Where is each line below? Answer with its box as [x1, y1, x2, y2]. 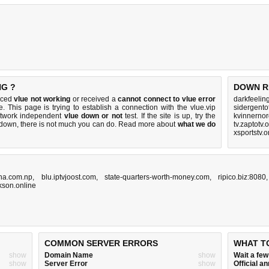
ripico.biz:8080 [218, 173, 267, 181]
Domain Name [44, 251, 93, 259]
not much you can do [46, 120, 115, 128]
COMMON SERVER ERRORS [44, 238, 158, 248]
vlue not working [14, 95, 71, 103]
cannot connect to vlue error [118, 95, 216, 103]
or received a [70, 95, 118, 103]
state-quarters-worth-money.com [104, 173, 210, 181]
